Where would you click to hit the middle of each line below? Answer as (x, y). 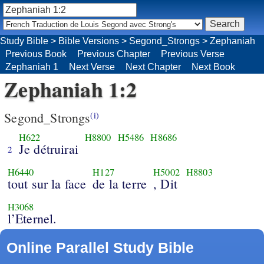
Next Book (213, 67)
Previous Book (36, 54)
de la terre (120, 184)
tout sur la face (47, 184)
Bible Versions (89, 41)
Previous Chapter (114, 54)
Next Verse (92, 67)
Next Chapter (153, 67)
